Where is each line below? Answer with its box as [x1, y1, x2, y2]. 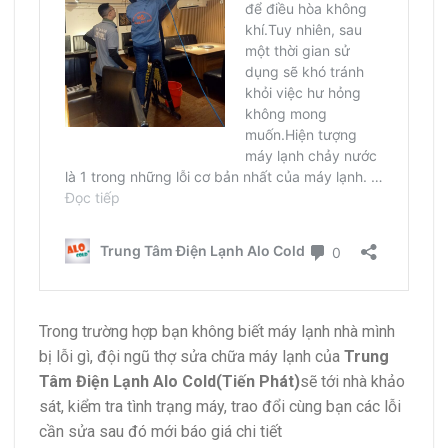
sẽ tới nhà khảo [300, 372, 405, 392]
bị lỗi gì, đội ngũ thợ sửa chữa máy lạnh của [39, 347, 344, 367]
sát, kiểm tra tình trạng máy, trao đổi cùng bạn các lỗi [39, 397, 401, 417]
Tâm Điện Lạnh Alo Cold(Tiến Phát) [39, 372, 300, 392]
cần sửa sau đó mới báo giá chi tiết [39, 422, 282, 442]
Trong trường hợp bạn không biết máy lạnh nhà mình [39, 322, 395, 342]
